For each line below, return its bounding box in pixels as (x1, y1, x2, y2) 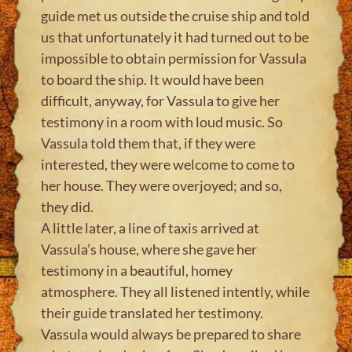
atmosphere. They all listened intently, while (41, 282, 310, 300)
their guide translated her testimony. (41, 303, 264, 321)
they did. (41, 197, 94, 215)
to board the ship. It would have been (41, 70, 265, 88)
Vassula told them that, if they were (41, 134, 256, 152)
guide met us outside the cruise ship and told (41, 6, 310, 24)
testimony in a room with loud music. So (41, 112, 284, 130)
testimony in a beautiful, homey (41, 261, 233, 279)
